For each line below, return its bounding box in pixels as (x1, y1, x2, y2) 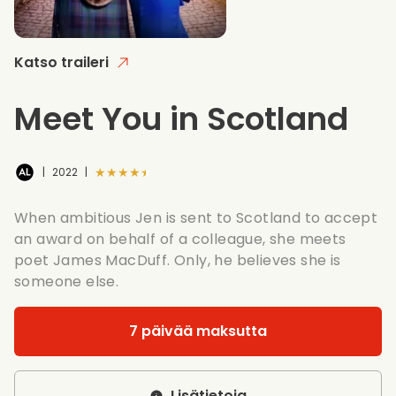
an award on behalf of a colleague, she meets (14, 228, 346, 249)
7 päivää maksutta (129, 320, 267, 341)
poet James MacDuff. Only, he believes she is (14, 249, 341, 270)
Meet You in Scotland (14, 95, 348, 141)
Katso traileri (14, 51, 109, 72)
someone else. (14, 270, 119, 292)
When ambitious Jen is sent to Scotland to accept (14, 207, 378, 228)
